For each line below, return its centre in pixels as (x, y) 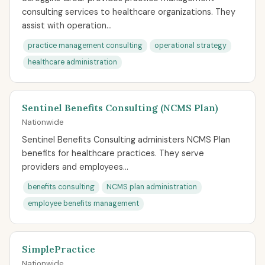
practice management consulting (85, 46)
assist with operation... (67, 25)
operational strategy (190, 46)
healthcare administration (72, 62)
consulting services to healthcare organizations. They (129, 12)
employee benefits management (83, 203)
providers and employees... (75, 167)
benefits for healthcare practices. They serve (113, 153)
